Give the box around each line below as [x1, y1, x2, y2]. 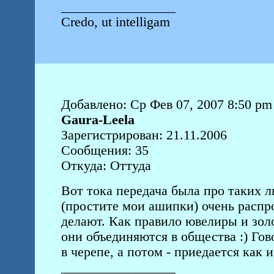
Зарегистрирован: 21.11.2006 [61, 128, 227, 143]
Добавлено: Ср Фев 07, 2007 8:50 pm [61, 97, 272, 112]
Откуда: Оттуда [61, 158, 151, 173]
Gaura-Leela [61, 113, 135, 127]
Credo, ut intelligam [61, 15, 174, 29]
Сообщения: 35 [61, 143, 149, 158]
